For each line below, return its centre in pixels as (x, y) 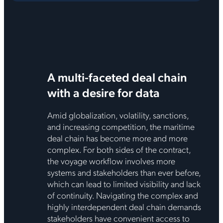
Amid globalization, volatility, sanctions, (118, 114)
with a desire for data (103, 92)
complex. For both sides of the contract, (119, 149)
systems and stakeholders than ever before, (124, 172)
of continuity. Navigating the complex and (122, 195)
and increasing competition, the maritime (121, 126)
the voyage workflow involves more (111, 160)
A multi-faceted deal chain (117, 77)
